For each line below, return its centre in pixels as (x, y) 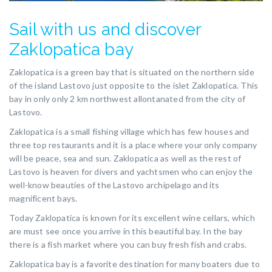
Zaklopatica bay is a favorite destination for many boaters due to (135, 264)
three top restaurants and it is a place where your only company (133, 145)
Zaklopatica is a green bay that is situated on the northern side (132, 72)
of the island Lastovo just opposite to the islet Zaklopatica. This (134, 86)
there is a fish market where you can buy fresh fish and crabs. (128, 245)
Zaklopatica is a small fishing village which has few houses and (129, 132)
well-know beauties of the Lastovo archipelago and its (114, 185)
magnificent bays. (43, 199)
